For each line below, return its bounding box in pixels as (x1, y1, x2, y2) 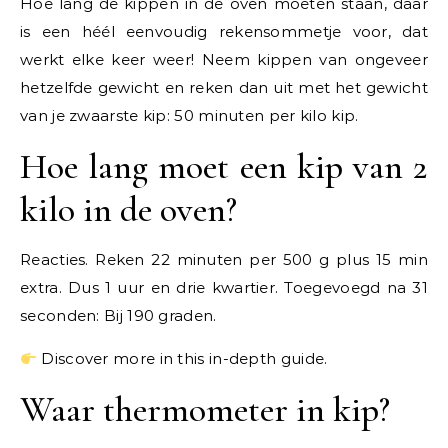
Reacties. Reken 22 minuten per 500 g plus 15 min (20, 250, 428, 269)
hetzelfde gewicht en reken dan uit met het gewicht (20, 78, 428, 97)
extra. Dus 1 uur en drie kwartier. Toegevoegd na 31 (20, 278, 428, 297)
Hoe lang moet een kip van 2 (20, 145, 428, 188)
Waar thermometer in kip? (20, 388, 390, 431)
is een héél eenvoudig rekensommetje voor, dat (20, 22, 428, 41)
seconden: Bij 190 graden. (20, 306, 217, 325)
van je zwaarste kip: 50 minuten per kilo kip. (20, 106, 359, 125)
